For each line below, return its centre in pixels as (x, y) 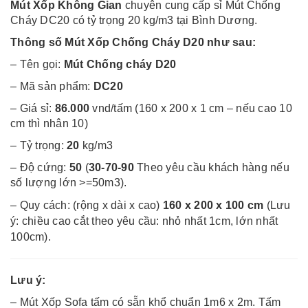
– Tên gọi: (37, 65)
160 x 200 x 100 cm (213, 206)
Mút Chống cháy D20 (120, 65)
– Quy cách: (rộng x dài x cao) (87, 206)
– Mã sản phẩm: (52, 87)
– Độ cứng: (40, 168)
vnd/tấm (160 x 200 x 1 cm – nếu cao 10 (192, 109)
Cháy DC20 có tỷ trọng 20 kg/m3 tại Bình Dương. (134, 21)
